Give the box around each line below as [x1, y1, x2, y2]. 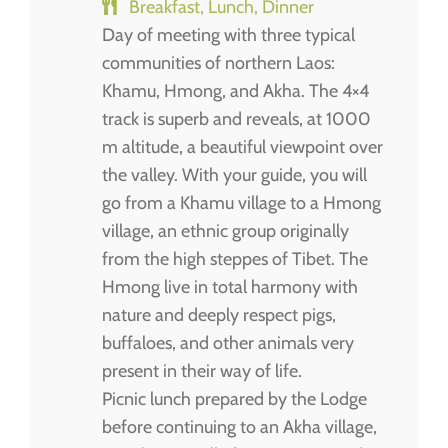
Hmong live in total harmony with [102, 275, 358, 298]
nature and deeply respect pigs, [102, 303, 336, 326]
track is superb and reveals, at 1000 [102, 107, 371, 130]
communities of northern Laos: [102, 51, 335, 74]
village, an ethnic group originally [102, 219, 349, 242]
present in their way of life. [102, 359, 302, 382]
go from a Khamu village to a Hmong [102, 191, 381, 214]
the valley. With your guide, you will [102, 163, 367, 186]
